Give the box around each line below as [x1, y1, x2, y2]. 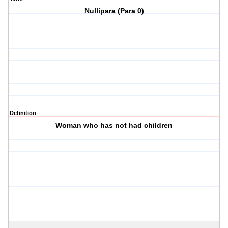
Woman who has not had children [55, 121, 173, 130]
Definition [10, 110, 36, 117]
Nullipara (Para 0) [84, 7, 144, 15]
